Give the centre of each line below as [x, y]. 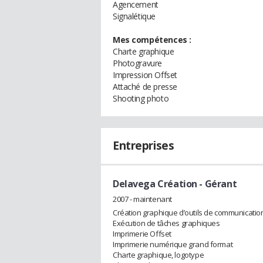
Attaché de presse [145, 87]
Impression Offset [145, 75]
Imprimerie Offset [142, 233]
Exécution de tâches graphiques [166, 223]
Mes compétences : [152, 40]
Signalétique [134, 16]
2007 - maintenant [142, 199]
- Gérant [217, 184]
